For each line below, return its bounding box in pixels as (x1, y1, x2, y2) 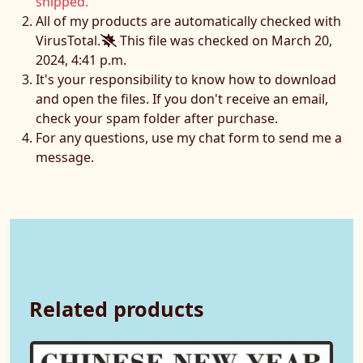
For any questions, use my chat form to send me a (36, 129, 342, 147)
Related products (29, 295, 204, 323)
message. (36, 148, 94, 167)
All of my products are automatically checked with (36, 12, 341, 31)
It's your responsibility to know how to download (36, 70, 336, 89)
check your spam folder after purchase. (36, 109, 278, 128)
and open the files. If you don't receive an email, (36, 90, 328, 109)
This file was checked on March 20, (117, 32, 332, 50)
